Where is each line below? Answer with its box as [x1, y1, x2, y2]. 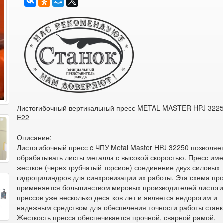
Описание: [17, 132, 52, 142]
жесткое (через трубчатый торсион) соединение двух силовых [17, 162, 220, 172]
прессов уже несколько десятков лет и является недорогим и [17, 192, 218, 202]
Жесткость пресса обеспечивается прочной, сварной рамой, [17, 212, 216, 222]
